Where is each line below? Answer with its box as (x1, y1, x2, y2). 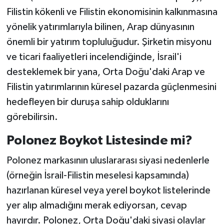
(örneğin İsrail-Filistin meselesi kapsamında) (6, 170, 189, 180)
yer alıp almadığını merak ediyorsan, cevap (6, 200, 187, 210)
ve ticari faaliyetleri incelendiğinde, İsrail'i (6, 52, 181, 62)
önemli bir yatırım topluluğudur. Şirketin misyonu (6, 37, 211, 47)
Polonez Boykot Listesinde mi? (6, 134, 192, 147)
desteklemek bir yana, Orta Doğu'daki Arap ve (6, 67, 205, 77)
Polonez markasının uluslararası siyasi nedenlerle (6, 155, 209, 165)
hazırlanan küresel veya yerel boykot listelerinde (6, 185, 210, 195)
